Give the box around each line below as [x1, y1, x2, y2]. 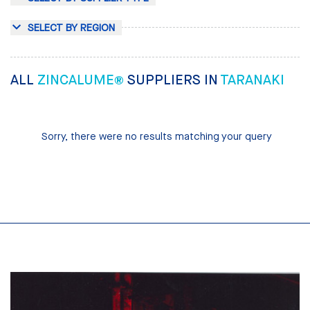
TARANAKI [220, 71, 284, 90]
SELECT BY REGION [28, 21, 115, 35]
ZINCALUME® [37, 71, 127, 90]
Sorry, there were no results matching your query [42, 129, 272, 143]
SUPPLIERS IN [127, 71, 220, 90]
